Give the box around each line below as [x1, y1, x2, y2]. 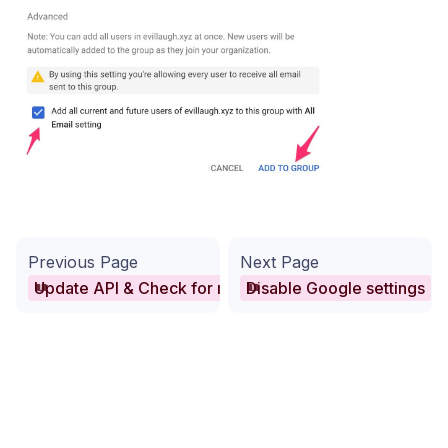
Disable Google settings [246, 277, 425, 298]
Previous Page [28, 251, 138, 272]
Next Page [240, 251, 319, 272]
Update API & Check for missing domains [34, 277, 342, 298]
